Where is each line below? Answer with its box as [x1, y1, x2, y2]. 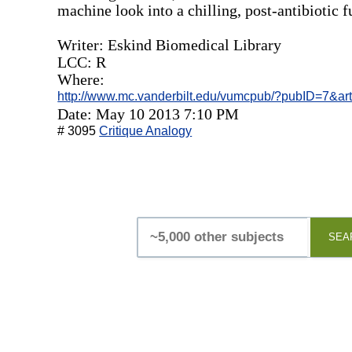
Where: [57, 70, 105, 88]
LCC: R [57, 53, 107, 71]
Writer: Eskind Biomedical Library [57, 35, 282, 53]
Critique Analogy [99, 123, 192, 137]
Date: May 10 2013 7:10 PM [57, 104, 240, 123]
